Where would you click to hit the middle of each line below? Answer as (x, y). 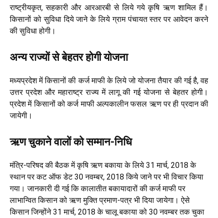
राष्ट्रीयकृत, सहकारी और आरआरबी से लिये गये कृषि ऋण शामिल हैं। (109, 8)
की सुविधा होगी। (33, 31)
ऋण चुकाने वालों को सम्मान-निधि (72, 142)
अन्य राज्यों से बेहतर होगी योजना (69, 57)
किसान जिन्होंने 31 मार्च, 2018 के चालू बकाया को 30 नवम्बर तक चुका (107, 212)
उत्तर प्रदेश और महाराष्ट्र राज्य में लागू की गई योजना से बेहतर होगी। (109, 92)
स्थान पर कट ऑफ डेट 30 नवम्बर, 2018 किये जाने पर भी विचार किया (107, 177)
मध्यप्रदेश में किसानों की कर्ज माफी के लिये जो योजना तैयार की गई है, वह (109, 81)
